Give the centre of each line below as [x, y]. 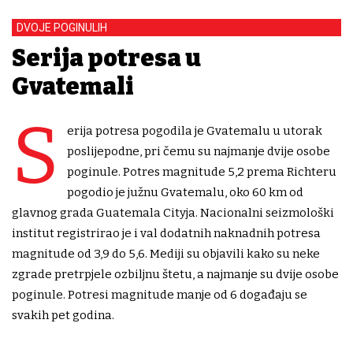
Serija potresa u [106, 59]
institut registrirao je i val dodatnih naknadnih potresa [166, 234]
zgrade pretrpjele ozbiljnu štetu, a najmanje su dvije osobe [175, 275]
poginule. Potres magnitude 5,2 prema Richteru [202, 172]
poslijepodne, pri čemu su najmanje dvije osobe [199, 152]
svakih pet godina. [63, 316]
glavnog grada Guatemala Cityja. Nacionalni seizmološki [173, 213]
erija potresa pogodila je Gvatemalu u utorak [195, 131]
